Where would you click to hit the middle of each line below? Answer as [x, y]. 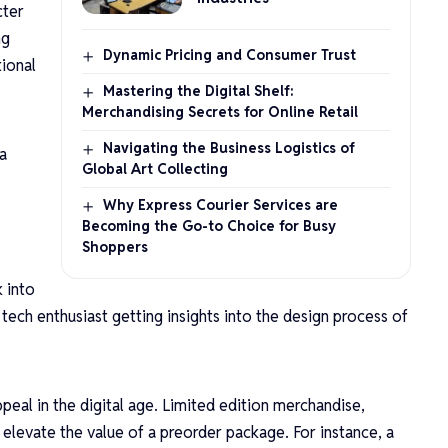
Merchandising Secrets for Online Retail [219, 111]
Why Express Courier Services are [220, 204]
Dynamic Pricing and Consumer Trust [229, 54]
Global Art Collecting [154, 168]
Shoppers [114, 246]
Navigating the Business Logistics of [228, 147]
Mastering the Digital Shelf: [198, 90]
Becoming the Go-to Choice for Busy [208, 225]
